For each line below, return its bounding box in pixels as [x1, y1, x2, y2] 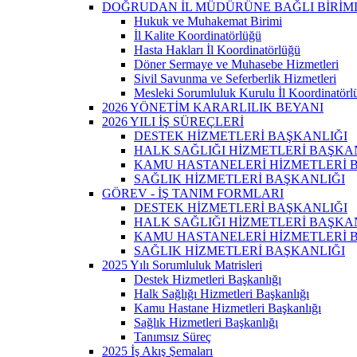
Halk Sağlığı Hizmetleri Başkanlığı [134, 286, 309, 300]
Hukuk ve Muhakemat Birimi [134, 14, 282, 28]
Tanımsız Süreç [134, 329, 211, 343]
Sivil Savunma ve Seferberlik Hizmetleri [134, 71, 336, 85]
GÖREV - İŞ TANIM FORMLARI [102, 186, 284, 200]
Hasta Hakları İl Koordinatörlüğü [134, 42, 300, 57]
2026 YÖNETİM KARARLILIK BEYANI [102, 100, 324, 114]
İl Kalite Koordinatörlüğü [134, 28, 261, 42]
